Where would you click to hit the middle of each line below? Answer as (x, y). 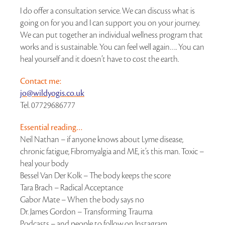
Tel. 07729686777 (48, 105)
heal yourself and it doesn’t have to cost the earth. (99, 59)
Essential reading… (51, 127)
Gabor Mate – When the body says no (82, 200)
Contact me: (41, 81)
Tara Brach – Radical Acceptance (72, 188)
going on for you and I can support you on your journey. (110, 23)
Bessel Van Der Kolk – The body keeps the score (95, 176)
